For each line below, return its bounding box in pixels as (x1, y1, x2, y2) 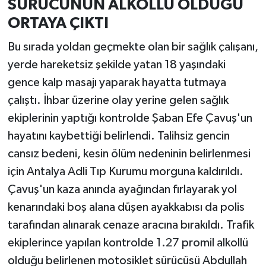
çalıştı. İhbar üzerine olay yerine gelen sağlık (7, 94, 229, 106)
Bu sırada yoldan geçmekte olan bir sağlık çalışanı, (7, 40, 258, 53)
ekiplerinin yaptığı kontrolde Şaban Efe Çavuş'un (7, 112, 252, 124)
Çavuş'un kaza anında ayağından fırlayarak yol (7, 183, 237, 195)
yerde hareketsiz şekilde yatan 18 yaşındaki (7, 58, 226, 71)
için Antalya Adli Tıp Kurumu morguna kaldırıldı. (7, 165, 243, 178)
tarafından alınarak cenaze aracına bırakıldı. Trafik (7, 218, 254, 231)
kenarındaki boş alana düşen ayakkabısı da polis (7, 201, 245, 213)
